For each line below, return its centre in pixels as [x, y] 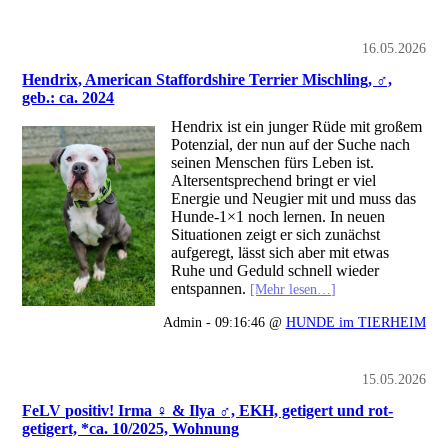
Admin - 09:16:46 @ [224, 322]
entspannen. [211, 289]
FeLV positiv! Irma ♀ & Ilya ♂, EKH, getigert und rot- [208, 411]
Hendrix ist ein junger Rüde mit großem [297, 127]
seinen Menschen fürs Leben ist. [273, 163]
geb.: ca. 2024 [68, 98]
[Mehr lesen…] [293, 289]
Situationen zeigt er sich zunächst [276, 235]
